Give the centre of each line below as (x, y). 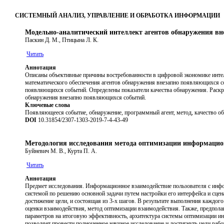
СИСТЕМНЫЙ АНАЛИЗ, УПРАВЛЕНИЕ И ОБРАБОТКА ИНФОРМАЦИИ (117, 15)
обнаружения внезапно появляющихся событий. (85, 97)
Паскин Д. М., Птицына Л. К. (62, 40)
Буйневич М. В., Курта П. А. (61, 151)
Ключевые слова (47, 105)
